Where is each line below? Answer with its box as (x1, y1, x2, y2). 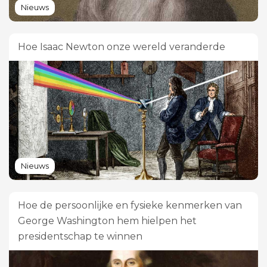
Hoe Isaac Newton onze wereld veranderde (18, 41, 225, 52)
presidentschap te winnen (18, 230, 142, 242)
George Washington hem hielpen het (18, 215, 197, 226)
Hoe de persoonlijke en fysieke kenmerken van (18, 199, 242, 211)
